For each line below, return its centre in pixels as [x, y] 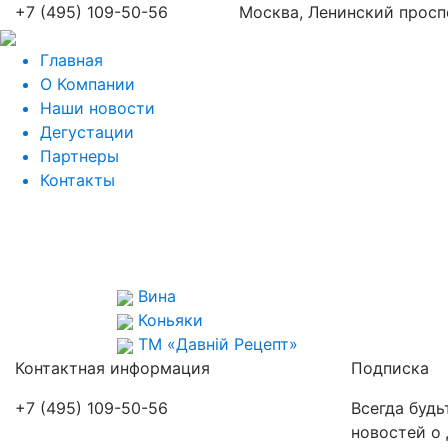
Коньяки [170, 320]
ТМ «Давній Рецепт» [218, 344]
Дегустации [87, 132]
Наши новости [97, 108]
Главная [71, 60]
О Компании [87, 84]
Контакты [77, 180]
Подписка [390, 368]
